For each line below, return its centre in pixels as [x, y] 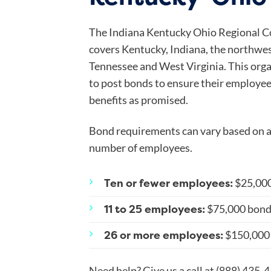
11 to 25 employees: [155, 209]
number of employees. [141, 148]
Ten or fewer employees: [168, 183]
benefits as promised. [139, 100]
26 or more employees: [164, 235]
